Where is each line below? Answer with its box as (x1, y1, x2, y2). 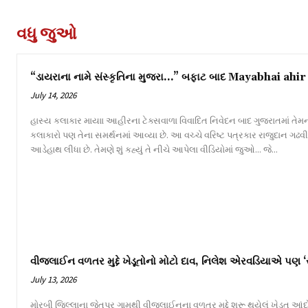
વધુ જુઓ (16, 22, 77, 44)
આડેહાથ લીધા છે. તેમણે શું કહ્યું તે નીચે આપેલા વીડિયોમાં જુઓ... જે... (263, 142, 278, 155)
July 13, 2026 (30, 274, 76, 285)
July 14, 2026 (30, 89, 76, 101)
